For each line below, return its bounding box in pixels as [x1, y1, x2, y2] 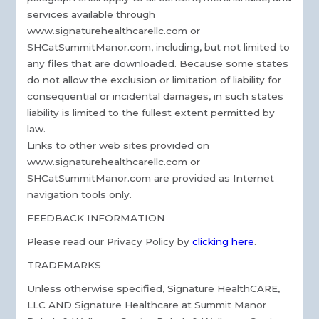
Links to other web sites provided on [27, 140, 210, 152]
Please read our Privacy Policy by [27, 236, 193, 248]
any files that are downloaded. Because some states [27, 58, 289, 70]
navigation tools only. [27, 189, 132, 201]
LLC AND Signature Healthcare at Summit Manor [27, 299, 267, 311]
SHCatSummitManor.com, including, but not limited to [27, 41, 291, 53]
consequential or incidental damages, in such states [27, 90, 284, 103]
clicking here [192, 236, 255, 248]
